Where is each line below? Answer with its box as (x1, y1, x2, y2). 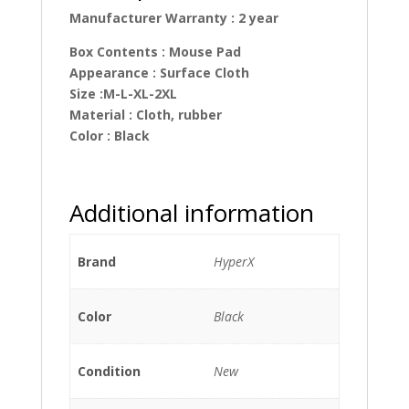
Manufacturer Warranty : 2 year (68, 9, 278, 26)
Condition (78, 362, 141, 380)
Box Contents (68, 43, 162, 60)
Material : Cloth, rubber (68, 106, 222, 123)
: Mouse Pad (161, 43, 241, 60)
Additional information (68, 196, 314, 229)
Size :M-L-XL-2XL (68, 85, 177, 102)
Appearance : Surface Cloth (68, 64, 249, 81)
